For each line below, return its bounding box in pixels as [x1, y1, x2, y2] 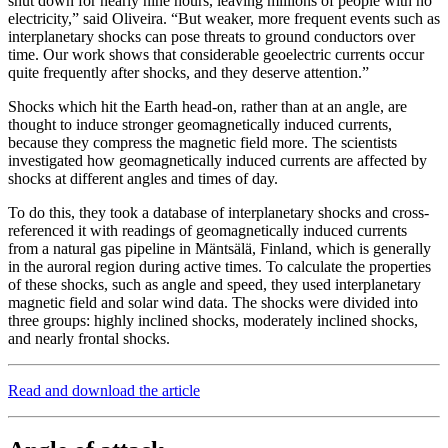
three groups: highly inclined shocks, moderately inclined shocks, [8, 311, 418, 329]
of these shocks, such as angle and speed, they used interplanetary [8, 275, 421, 293]
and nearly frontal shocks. [8, 329, 170, 347]
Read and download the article [8, 381, 200, 399]
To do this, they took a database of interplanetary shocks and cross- [8, 203, 429, 221]
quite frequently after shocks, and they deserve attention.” [8, 63, 369, 81]
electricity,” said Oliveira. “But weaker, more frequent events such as [8, 9, 440, 27]
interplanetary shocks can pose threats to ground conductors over [8, 27, 415, 45]
